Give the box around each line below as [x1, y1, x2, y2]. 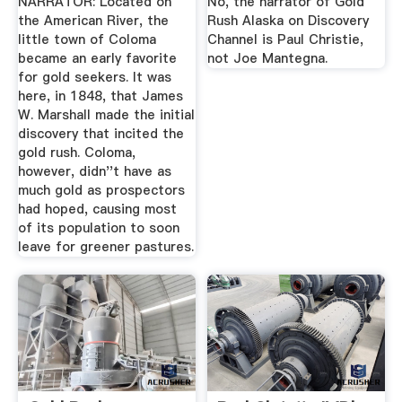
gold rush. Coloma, [17, 143, 135, 162]
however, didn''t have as [17, 162, 171, 180]
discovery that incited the [17, 124, 184, 143]
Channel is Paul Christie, [207, 30, 364, 48]
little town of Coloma [17, 30, 156, 48]
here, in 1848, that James [17, 86, 183, 105]
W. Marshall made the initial [17, 105, 195, 124]
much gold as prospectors [17, 180, 185, 199]
